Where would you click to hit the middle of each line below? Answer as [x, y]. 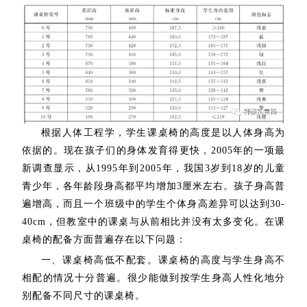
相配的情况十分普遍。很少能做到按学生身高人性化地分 [153, 278]
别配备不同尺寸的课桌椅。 [94, 295]
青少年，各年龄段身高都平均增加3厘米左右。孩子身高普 [153, 186]
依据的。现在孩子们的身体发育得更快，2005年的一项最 [153, 150]
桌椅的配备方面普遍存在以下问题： [104, 239]
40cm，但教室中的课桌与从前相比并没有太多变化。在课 [153, 221]
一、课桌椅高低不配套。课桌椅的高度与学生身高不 [163, 260]
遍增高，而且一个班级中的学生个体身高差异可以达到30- [153, 204]
